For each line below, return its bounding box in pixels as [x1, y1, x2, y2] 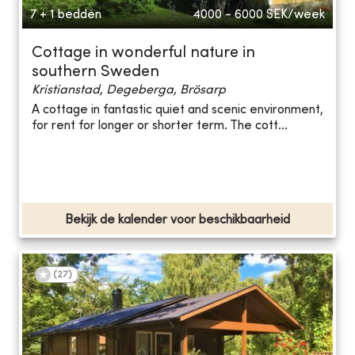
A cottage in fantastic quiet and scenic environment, [32, 104, 323, 117]
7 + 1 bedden [30, 8, 101, 21]
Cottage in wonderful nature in [32, 45, 255, 61]
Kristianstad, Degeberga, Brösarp [32, 83, 226, 97]
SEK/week [266, 8, 325, 21]
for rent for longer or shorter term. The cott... [32, 120, 288, 133]
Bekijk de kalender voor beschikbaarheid [65, 213, 290, 227]
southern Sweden [32, 64, 159, 80]
